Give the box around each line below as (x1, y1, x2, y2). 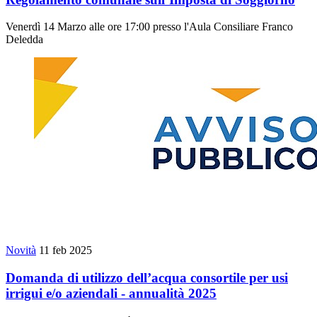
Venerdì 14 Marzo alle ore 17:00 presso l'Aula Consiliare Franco (6, 21, 293, 33)
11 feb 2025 (39, 244, 92, 257)
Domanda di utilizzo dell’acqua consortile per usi (6, 270, 288, 286)
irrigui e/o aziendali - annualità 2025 (6, 286, 217, 301)
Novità (6, 244, 36, 257)
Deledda (6, 33, 43, 46)
